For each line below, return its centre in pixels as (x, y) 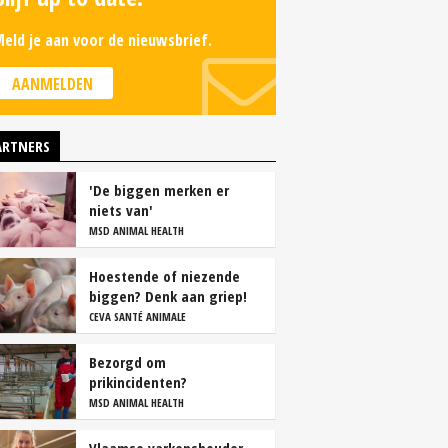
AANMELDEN (52, 84)
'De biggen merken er (159, 190)
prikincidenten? (138, 382)
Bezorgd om (127, 362)
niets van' (121, 210)
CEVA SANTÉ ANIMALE (137, 316)
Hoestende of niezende (164, 276)
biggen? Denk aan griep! (168, 296)
